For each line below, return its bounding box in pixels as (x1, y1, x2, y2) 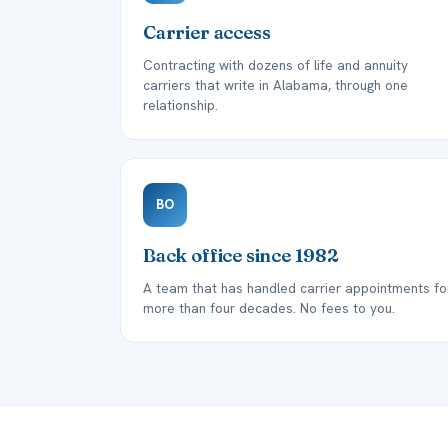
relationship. (143, 96, 218, 114)
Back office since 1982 (143, 244, 338, 267)
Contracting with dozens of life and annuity (143, 56, 408, 74)
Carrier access (143, 21, 271, 44)
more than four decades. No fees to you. (143, 299, 395, 317)
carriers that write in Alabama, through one (143, 76, 408, 94)
